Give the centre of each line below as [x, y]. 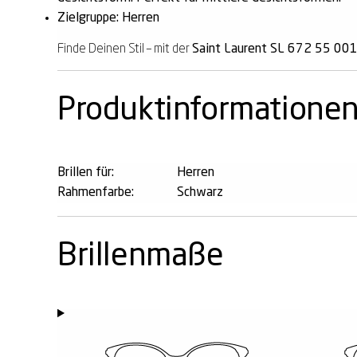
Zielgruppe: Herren [108, 18]
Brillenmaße [141, 256]
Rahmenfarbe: [96, 192]
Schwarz [200, 192]
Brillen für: [86, 173]
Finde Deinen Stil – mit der [125, 49]
